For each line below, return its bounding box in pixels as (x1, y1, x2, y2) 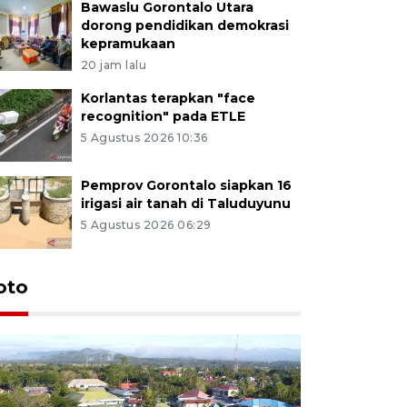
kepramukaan (80, 35, 175, 52)
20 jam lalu (80, 57, 147, 72)
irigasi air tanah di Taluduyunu (80, 194, 291, 212)
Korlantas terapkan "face (80, 89, 255, 106)
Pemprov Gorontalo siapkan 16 (80, 176, 292, 194)
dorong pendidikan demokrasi (80, 16, 289, 34)
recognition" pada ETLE (80, 107, 245, 124)
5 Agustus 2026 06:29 (80, 217, 212, 232)
